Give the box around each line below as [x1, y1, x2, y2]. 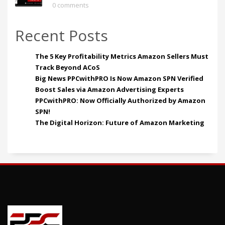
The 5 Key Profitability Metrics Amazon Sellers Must [35, 51, 208, 61]
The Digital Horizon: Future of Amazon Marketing [35, 118, 204, 127]
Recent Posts [15, 25, 108, 46]
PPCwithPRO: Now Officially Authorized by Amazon [35, 95, 205, 105]
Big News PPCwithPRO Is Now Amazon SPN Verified [35, 73, 203, 83]
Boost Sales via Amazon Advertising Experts [35, 84, 184, 94]
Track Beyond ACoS [35, 62, 100, 72]
